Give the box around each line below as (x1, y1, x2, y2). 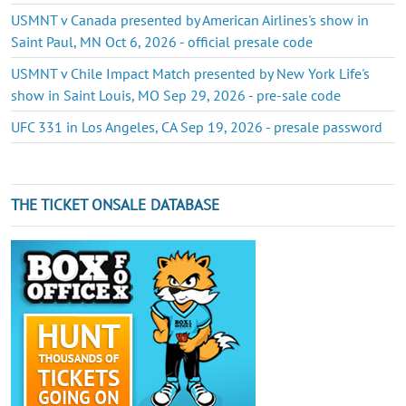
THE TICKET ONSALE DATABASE (11, 194, 219, 215)
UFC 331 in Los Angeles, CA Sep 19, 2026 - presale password (11, 117, 382, 136)
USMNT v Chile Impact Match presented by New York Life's (11, 63, 370, 82)
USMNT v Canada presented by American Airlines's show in (11, 10, 369, 29)
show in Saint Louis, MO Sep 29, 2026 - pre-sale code (11, 85, 341, 104)
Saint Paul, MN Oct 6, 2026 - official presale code (11, 32, 313, 51)
